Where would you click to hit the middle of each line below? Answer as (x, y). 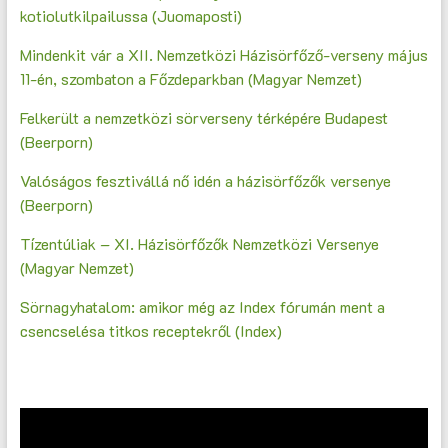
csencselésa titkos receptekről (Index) (150, 331)
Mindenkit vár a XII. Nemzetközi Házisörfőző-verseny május (223, 55)
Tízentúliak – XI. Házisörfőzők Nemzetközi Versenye (199, 244)
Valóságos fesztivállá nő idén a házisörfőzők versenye (205, 181)
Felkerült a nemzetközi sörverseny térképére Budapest (203, 118)
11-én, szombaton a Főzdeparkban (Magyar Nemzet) (190, 79)
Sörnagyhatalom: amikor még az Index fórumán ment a (202, 307)
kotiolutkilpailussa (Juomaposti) (130, 16)
